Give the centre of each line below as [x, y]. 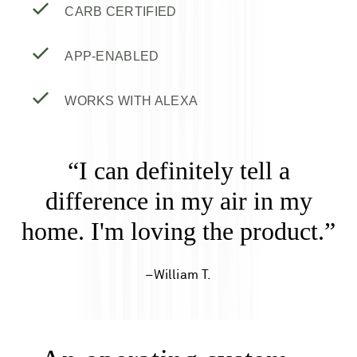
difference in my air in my [178, 200]
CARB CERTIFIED [121, 11]
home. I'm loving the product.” [178, 231]
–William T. [178, 275]
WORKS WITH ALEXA [131, 100]
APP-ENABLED [112, 56]
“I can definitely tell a [178, 170]
